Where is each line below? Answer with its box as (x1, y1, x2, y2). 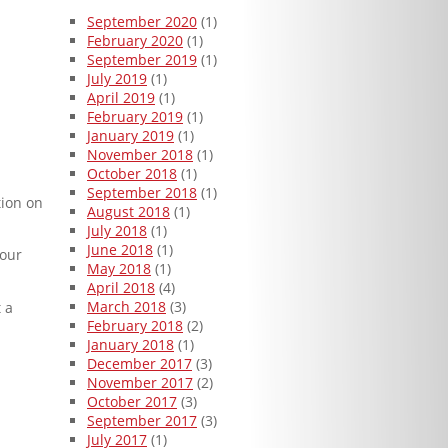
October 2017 (87, 392, 177, 412)
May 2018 (87, 259, 151, 279)
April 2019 (87, 88, 155, 108)
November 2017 (87, 373, 193, 393)
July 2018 (87, 221, 147, 241)
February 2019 (87, 107, 183, 127)
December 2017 (87, 354, 192, 374)
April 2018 (87, 278, 155, 298)
